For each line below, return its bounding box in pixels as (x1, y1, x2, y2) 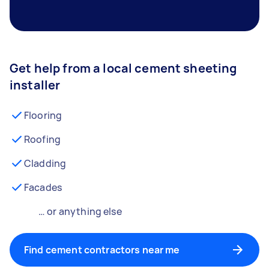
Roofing (24, 133, 61, 146)
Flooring (24, 109, 62, 122)
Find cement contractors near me (24, 243, 180, 256)
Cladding (24, 157, 67, 170)
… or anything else (38, 205, 122, 218)
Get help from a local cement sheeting (10, 60, 237, 76)
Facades (24, 181, 62, 194)
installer (10, 77, 61, 93)
